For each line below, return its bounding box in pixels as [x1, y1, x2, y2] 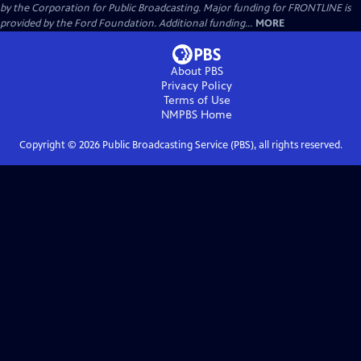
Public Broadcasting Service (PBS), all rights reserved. [99, 138, 342, 151]
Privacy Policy [161, 78, 232, 93]
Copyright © [19, 138, 79, 151]
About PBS [170, 64, 223, 78]
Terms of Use [163, 93, 230, 107]
